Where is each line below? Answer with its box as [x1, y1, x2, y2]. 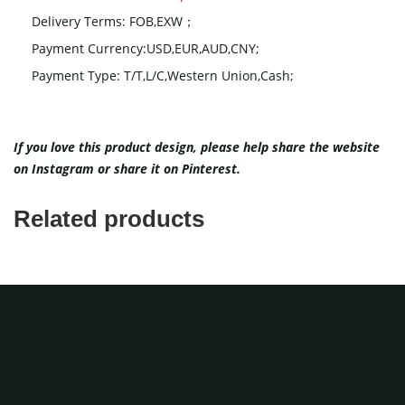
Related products [14, 205, 204, 233]
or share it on [94, 160, 182, 178]
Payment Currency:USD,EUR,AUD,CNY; [32, 40, 259, 58]
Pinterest [182, 160, 237, 178]
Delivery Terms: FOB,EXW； [32, 13, 195, 31]
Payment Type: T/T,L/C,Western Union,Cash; [32, 67, 294, 85]
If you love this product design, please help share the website [14, 138, 380, 156]
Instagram [32, 160, 94, 178]
